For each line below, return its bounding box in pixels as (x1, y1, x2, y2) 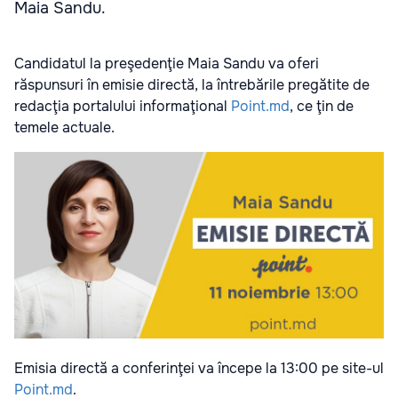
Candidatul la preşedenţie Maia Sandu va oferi (14, 54, 319, 73)
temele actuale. (14, 118, 115, 137)
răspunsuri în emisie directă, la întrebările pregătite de (14, 76, 370, 94)
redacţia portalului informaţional (14, 97, 231, 115)
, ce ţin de (290, 97, 354, 115)
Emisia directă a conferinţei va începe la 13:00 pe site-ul (14, 359, 384, 378)
